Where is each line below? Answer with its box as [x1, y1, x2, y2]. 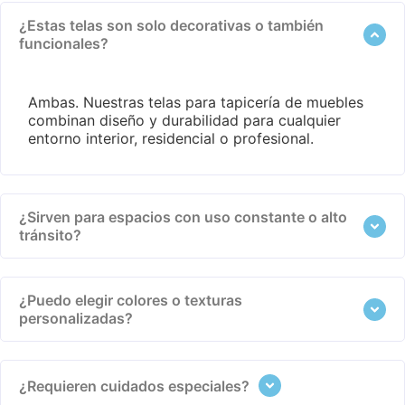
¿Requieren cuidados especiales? [19, 376, 250, 395]
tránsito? [19, 226, 81, 245]
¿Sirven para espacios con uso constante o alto [19, 208, 347, 227]
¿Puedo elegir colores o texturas [19, 291, 242, 310]
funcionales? [19, 34, 108, 53]
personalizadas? [19, 309, 133, 328]
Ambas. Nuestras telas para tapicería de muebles [28, 93, 363, 112]
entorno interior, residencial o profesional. [28, 129, 314, 148]
